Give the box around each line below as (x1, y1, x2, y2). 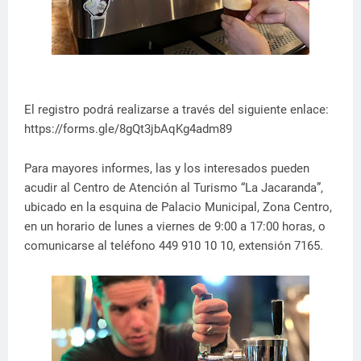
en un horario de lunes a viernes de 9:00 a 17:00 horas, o (24, 219, 326, 234)
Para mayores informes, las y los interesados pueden (24, 161, 309, 176)
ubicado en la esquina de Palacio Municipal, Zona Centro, (24, 200, 332, 214)
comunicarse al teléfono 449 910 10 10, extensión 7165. (24, 239, 323, 253)
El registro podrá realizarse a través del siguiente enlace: (24, 102, 329, 117)
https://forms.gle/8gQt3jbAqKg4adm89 (24, 122, 232, 136)
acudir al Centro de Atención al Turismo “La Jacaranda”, (24, 180, 323, 195)
